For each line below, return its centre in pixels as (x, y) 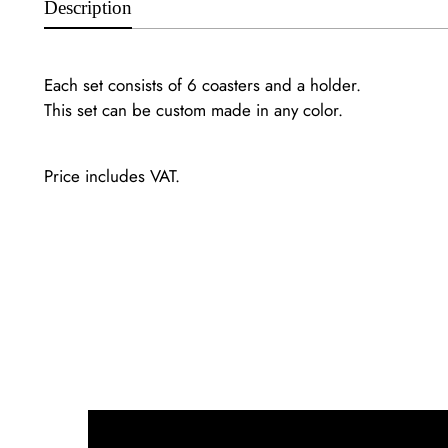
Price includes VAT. (117, 175)
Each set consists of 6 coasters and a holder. (203, 84)
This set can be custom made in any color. (196, 109)
